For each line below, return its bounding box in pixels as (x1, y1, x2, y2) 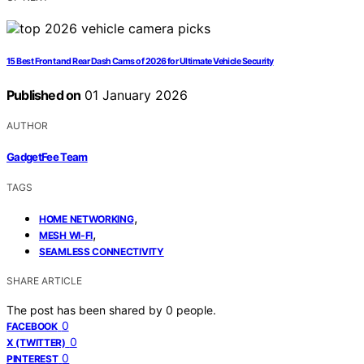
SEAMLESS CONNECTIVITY (39, 245, 164, 258)
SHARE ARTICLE (6, 274, 82, 287)
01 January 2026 (80, 87, 188, 104)
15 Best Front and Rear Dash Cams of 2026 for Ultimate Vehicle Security (6, 56, 274, 67)
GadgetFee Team (6, 149, 88, 163)
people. (176, 302, 216, 317)
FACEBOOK (6, 319, 58, 332)
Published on (6, 87, 81, 104)
